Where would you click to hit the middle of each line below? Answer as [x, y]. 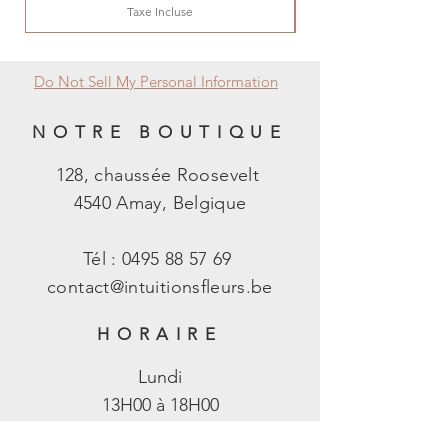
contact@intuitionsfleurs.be [160, 286]
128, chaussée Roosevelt [160, 174]
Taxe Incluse [160, 11]
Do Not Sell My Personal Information [156, 81]
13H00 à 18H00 [160, 404]
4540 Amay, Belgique [160, 202]
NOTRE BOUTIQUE [160, 131]
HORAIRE [160, 333]
